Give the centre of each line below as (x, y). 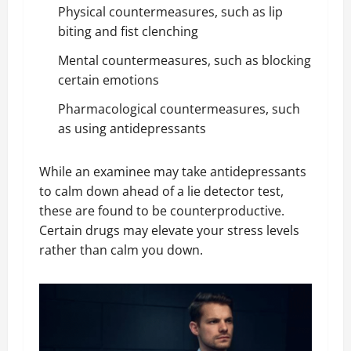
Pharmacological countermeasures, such (179, 109)
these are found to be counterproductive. (162, 210)
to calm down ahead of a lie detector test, (161, 191)
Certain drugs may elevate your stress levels (169, 230)
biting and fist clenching (130, 31)
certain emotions (110, 80)
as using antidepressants (134, 128)
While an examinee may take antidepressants (173, 171)
